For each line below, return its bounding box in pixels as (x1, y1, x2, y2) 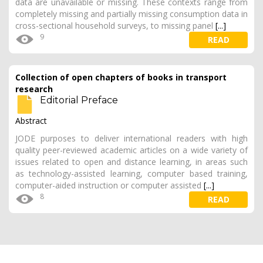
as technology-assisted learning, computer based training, (15, 168, 248, 179)
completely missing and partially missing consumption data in (15, 8, 248, 19)
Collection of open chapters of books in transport (15, 72, 227, 83)
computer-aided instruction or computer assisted (15, 180, 204, 191)
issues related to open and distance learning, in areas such (15, 156, 248, 167)
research (15, 83, 53, 95)
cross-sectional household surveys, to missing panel (15, 20, 215, 31)
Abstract (15, 115, 47, 126)
